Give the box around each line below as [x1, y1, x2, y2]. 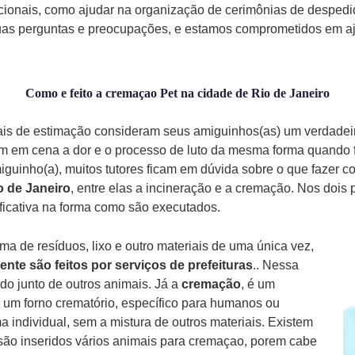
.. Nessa [252, 258, 299, 273]
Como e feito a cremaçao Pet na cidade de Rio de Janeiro [25, 86, 330, 100]
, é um [240, 277, 275, 292]
